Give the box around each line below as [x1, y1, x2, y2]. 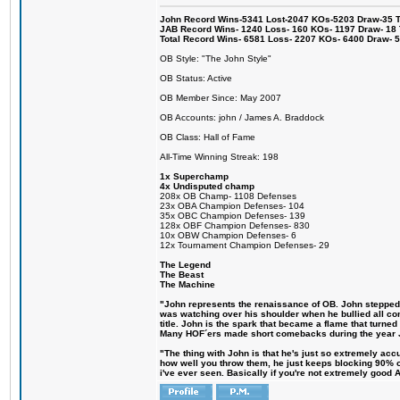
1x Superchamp [160, 171, 229, 181]
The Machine [160, 279, 215, 289]
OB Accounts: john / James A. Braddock [160, 112, 324, 122]
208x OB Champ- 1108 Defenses [160, 191, 296, 201]
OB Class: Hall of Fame [160, 132, 255, 142]
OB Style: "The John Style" [160, 54, 271, 63]
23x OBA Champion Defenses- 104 [160, 201, 304, 211]
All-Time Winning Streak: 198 [160, 152, 279, 162]
